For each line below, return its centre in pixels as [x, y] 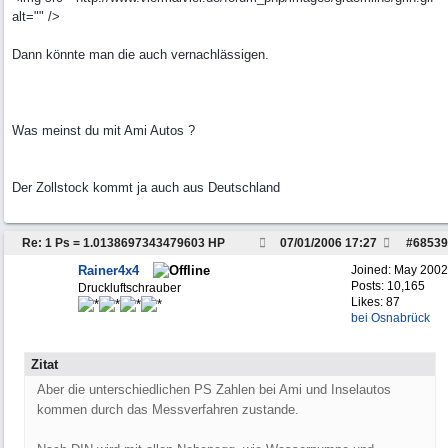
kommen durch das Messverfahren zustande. [168, 409]
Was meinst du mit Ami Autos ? [103, 130]
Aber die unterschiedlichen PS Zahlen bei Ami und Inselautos [214, 389]
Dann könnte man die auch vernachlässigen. [140, 54]
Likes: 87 [375, 302]
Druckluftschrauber [129, 288]
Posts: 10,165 [388, 286]
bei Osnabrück [390, 318]
